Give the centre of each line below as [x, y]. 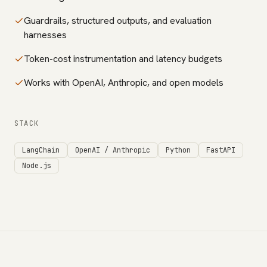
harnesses [45, 35]
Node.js [37, 166]
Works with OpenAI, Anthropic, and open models [124, 83]
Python [178, 150]
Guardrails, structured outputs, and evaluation [118, 21]
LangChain [41, 150]
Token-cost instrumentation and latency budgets [123, 59]
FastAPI [221, 150]
